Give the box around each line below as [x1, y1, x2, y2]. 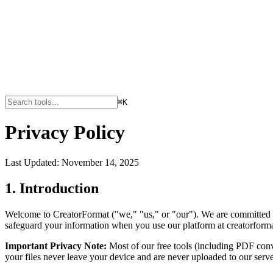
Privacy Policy [5, 121, 125, 144]
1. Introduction [5, 180, 99, 196]
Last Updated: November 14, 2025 [5, 157, 139, 168]
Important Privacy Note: [5, 240, 107, 251]
